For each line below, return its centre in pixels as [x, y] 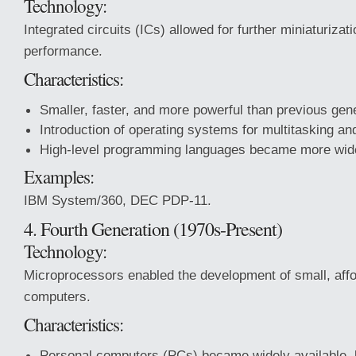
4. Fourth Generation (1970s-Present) [153, 229]
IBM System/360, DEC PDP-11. [118, 200]
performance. [63, 51]
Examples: [59, 176]
